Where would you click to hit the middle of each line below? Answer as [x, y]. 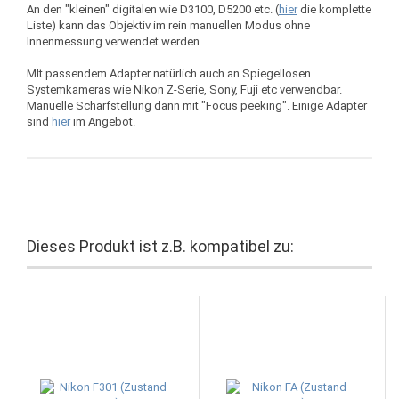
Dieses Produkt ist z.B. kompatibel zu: [160, 246]
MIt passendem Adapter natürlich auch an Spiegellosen [169, 73]
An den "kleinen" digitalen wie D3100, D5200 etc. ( [153, 9]
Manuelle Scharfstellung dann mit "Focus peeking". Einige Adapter [197, 106]
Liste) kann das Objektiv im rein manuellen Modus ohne [168, 25]
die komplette [334, 9]
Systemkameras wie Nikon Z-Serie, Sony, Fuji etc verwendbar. [184, 90]
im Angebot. [103, 122]
